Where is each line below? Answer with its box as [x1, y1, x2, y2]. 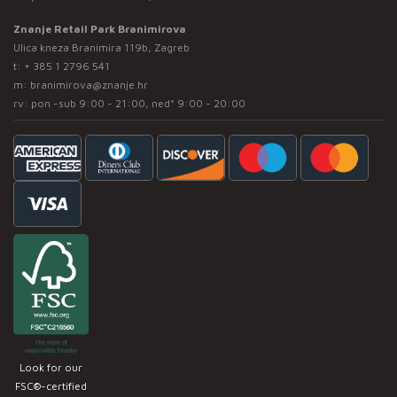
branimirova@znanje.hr [30, 77, 148, 91]
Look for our [19, 361, 82, 373]
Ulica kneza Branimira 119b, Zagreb [13, 40, 190, 54]
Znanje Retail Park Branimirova [13, 21, 186, 35]
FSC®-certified [15, 379, 87, 392]
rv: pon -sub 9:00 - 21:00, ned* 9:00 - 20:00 [13, 96, 245, 110]
